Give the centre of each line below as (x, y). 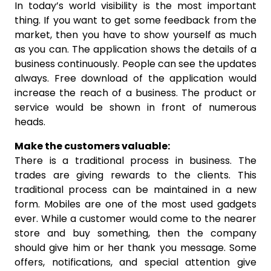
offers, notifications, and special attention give (135, 263)
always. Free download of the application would (135, 79)
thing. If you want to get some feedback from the (135, 21)
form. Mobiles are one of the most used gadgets (135, 204)
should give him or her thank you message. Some (135, 248)
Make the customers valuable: (92, 146)
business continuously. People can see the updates (135, 64)
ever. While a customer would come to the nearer (135, 219)
